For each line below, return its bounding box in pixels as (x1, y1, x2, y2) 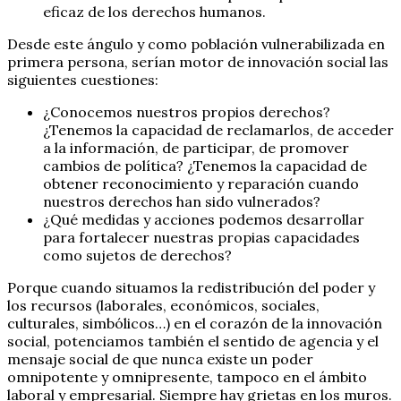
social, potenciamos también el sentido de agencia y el (7, 331, 379, 350)
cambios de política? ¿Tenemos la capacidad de (43, 156, 367, 175)
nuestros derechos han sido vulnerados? (43, 192, 320, 210)
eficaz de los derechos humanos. (43, 2, 266, 21)
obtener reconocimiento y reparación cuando (43, 174, 359, 192)
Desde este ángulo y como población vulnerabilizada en (7, 34, 385, 53)
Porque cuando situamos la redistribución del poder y (7, 277, 375, 296)
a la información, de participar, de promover (43, 138, 349, 157)
